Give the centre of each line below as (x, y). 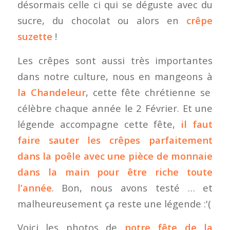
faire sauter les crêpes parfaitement (115, 140)
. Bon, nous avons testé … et (132, 187)
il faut (194, 124)
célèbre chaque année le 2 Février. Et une (115, 108)
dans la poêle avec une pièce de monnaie (115, 156)
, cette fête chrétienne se (148, 92)
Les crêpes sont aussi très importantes (115, 60)
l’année (34, 187)
